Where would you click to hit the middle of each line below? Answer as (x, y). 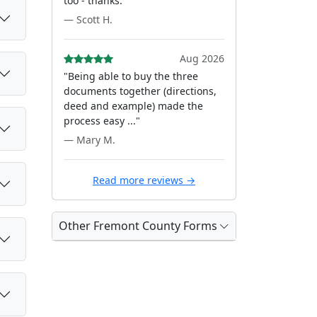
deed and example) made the (133, 106)
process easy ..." (102, 121)
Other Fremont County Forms (138, 226)
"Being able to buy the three (131, 76)
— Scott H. (88, 19)
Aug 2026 (202, 58)
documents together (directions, (140, 91)
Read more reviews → (144, 180)
